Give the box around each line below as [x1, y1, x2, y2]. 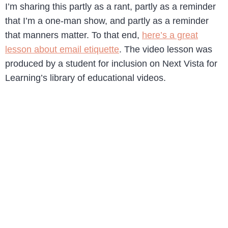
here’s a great [142, 30, 198, 41]
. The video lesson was [119, 44, 212, 55]
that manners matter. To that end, [5, 30, 142, 41]
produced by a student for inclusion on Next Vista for [5, 59, 217, 69]
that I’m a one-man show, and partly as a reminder [5, 16, 209, 26]
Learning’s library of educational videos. [5, 73, 166, 83]
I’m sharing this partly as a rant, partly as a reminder [5, 2, 216, 12]
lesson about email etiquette [5, 44, 119, 55]
